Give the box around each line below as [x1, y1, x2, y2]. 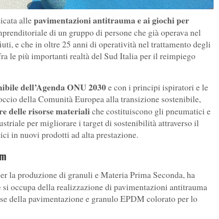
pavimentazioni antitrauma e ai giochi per [32, 14, 189, 27]
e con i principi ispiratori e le [106, 82, 208, 93]
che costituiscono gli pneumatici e [90, 106, 211, 117]
